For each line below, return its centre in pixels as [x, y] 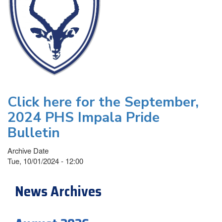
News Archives [58, 191]
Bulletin [34, 133]
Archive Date [28, 150]
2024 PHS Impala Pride [83, 117]
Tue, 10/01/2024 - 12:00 [45, 161]
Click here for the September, [103, 102]
